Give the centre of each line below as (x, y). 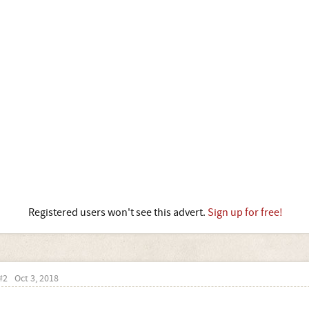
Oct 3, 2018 (36, 279)
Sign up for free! (245, 212)
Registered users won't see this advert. (118, 212)
